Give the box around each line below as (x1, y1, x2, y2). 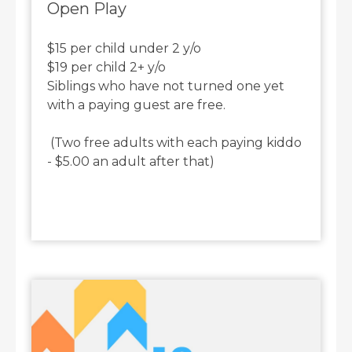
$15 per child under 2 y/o (47, 41, 202, 57)
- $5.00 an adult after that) (47, 154, 215, 170)
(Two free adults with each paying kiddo (47, 135, 302, 151)
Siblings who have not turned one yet (47, 79, 285, 94)
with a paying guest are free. (47, 97, 229, 113)
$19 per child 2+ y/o (47, 60, 170, 75)
